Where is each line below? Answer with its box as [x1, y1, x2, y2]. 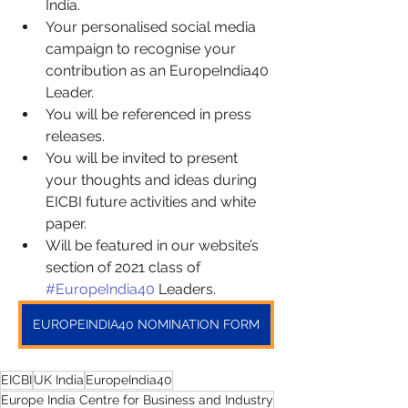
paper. [46, 215, 87, 232]
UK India [34, 372, 84, 387]
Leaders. [155, 280, 216, 298]
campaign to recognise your [46, 40, 240, 57]
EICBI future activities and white [46, 193, 260, 210]
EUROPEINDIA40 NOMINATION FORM [32, 317, 260, 331]
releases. [46, 127, 105, 145]
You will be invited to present [46, 149, 241, 167]
